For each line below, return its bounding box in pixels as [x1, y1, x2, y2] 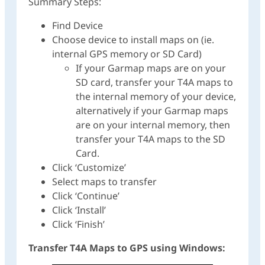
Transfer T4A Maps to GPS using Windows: [28, 241, 225, 255]
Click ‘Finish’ [52, 218, 105, 231]
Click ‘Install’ [52, 203, 106, 217]
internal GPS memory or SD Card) [52, 47, 202, 61]
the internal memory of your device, [76, 90, 236, 104]
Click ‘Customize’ [52, 161, 126, 174]
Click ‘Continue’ [52, 189, 119, 203]
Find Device [52, 19, 103, 33]
